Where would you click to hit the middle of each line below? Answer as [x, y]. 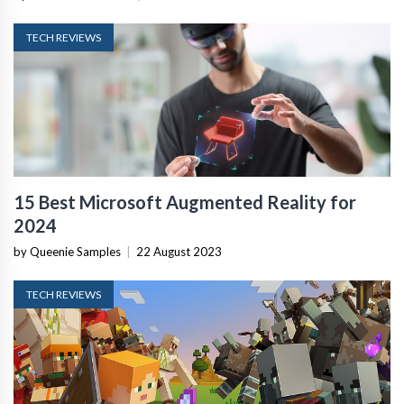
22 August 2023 [179, 252]
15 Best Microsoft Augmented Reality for [185, 202]
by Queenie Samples [67, 252]
